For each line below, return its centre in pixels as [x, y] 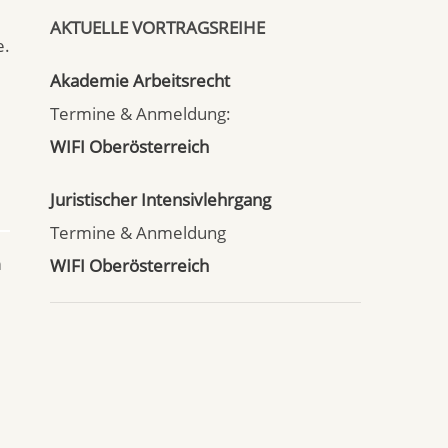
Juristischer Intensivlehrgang [160, 199]
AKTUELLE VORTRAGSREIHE [157, 27]
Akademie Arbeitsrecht [140, 80]
